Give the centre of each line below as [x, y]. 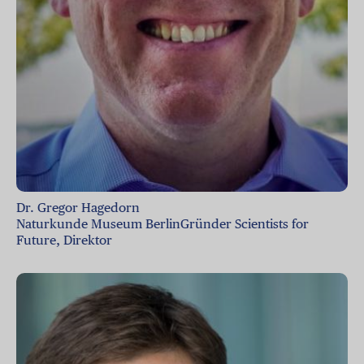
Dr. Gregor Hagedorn [78, 207]
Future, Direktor [64, 240]
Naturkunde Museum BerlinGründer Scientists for [162, 223]
